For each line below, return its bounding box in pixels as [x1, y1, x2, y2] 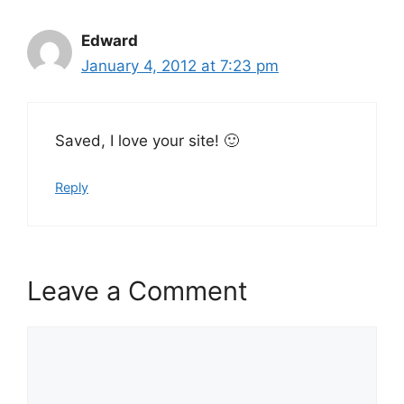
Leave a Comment [27, 275, 248, 308]
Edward [81, 31, 138, 50]
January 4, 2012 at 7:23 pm [81, 56, 279, 75]
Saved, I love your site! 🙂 [55, 132, 239, 151]
